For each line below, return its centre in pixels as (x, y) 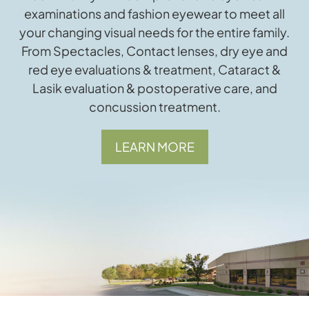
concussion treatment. (154, 107)
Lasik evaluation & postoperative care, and (154, 88)
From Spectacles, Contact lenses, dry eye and (154, 51)
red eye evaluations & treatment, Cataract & (154, 70)
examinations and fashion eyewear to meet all (154, 14)
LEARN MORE (154, 147)
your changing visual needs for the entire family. (154, 32)
